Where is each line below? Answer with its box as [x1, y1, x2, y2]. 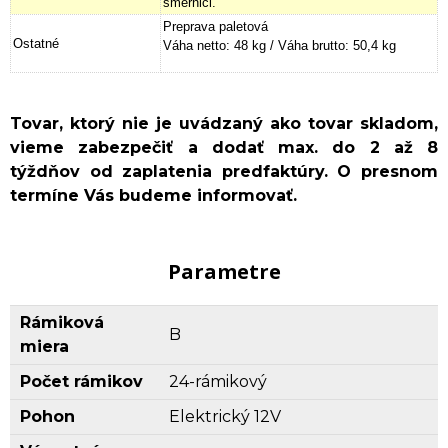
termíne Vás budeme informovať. [10, 185, 297, 205]
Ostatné [13, 35, 59, 51]
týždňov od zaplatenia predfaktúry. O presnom [10, 161, 438, 181]
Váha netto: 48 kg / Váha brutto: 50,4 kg [163, 37, 396, 53]
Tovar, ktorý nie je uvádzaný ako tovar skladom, [10, 113, 438, 133]
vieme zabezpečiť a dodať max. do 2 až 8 [10, 137, 438, 157]
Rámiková [20, 312, 104, 332]
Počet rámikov [20, 371, 143, 391]
